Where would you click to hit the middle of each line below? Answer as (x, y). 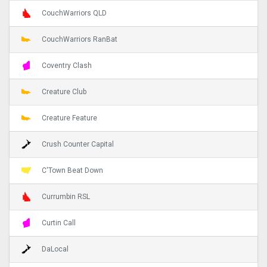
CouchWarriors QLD (74, 13)
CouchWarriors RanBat (80, 39)
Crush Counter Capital (78, 144)
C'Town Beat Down (72, 170)
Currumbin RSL (66, 196)
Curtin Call (59, 223)
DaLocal (55, 249)
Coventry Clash (67, 65)
